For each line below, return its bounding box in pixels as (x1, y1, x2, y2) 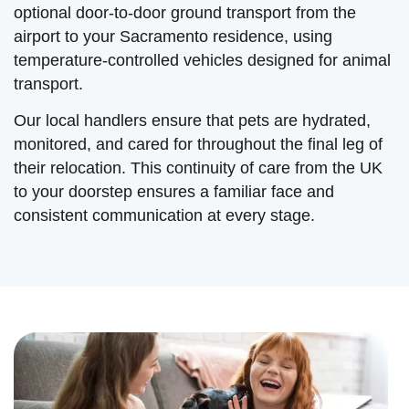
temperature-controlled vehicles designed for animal (14, 50, 391, 69)
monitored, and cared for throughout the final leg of (14, 135, 383, 154)
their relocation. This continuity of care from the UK (14, 159, 383, 178)
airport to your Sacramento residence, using (14, 26, 332, 46)
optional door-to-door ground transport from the (14, 3, 356, 22)
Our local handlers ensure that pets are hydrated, (14, 111, 371, 131)
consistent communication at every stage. (14, 206, 315, 225)
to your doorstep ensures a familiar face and (14, 183, 334, 202)
